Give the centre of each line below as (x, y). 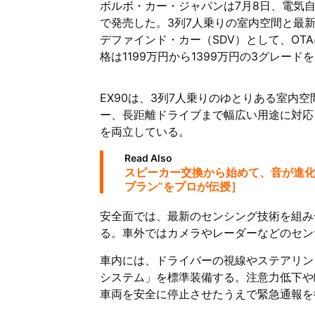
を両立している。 (145, 131)
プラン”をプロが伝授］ (183, 186)
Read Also (148, 158)
